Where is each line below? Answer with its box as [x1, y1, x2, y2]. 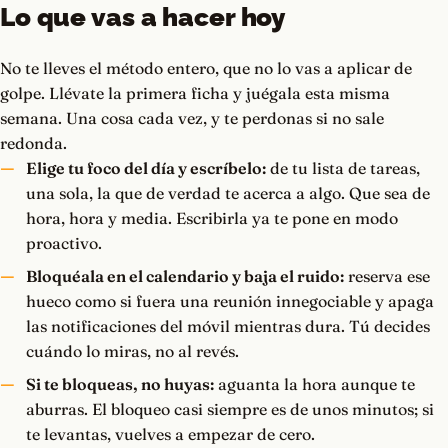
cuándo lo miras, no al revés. [25, 341, 239, 362]
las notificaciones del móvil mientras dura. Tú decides [25, 316, 430, 337]
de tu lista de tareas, [265, 158, 420, 179]
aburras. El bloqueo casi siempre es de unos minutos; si [25, 399, 434, 420]
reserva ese [343, 266, 430, 287]
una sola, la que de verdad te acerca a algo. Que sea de [25, 183, 430, 204]
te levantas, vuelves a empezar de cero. [25, 424, 315, 445]
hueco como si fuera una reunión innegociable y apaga [25, 291, 434, 312]
